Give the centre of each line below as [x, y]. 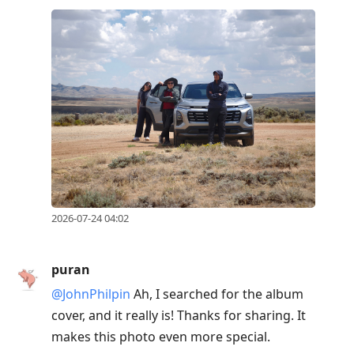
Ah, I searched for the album [217, 294]
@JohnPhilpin [91, 294]
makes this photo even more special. [161, 337]
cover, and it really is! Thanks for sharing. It [179, 316]
